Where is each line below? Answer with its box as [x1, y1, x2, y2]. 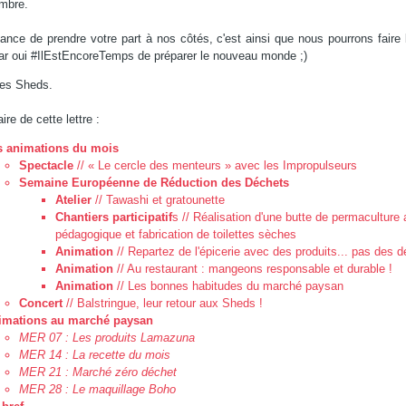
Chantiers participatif [54, 210, 172, 224]
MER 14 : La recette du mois [18, 348, 170, 362]
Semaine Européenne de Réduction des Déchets [18, 176, 289, 189]
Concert [18, 296, 63, 310]
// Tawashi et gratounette [91, 193, 225, 207]
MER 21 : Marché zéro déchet [18, 365, 177, 379]
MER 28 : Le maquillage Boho [18, 382, 176, 396]
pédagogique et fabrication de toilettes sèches [54, 227, 296, 241]
